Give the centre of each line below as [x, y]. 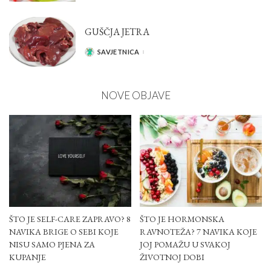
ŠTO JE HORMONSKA [182, 219]
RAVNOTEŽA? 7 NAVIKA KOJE [198, 231]
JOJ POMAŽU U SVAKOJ [185, 244]
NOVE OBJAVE [135, 95]
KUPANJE [28, 257]
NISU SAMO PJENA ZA [52, 244]
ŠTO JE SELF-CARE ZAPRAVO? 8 [70, 219]
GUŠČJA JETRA [117, 32]
